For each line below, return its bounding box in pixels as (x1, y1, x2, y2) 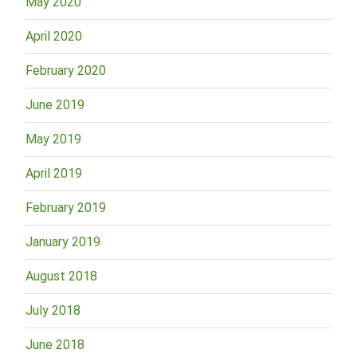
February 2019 (25, 199, 106, 215)
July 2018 (25, 302, 80, 318)
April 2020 (25, 28, 82, 44)
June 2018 (25, 336, 84, 352)
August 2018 (25, 268, 97, 284)
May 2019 (25, 131, 81, 147)
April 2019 (25, 165, 82, 181)
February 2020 (25, 62, 106, 78)
